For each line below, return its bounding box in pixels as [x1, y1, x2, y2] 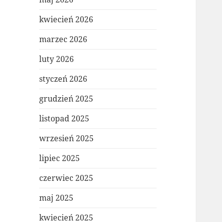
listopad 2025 [39, 113, 90, 124]
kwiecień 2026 [39, 14, 94, 25]
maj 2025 [39, 192, 74, 204]
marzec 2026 [39, 34, 88, 45]
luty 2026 [39, 54, 74, 65]
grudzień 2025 [39, 93, 94, 105]
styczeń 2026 [39, 73, 88, 85]
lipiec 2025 [39, 153, 80, 164]
